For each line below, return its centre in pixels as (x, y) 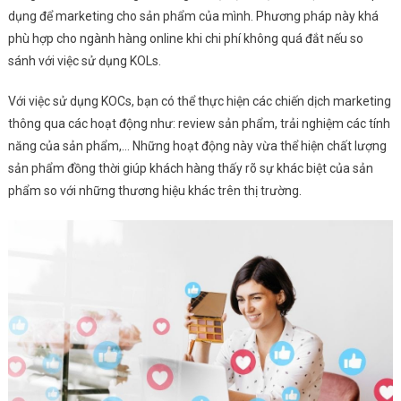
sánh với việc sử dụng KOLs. (85, 61)
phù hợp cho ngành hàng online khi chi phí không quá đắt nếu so (185, 39)
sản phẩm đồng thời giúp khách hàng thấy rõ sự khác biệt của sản (190, 169)
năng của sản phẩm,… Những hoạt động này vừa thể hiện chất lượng (197, 146)
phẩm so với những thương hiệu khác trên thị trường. (156, 191)
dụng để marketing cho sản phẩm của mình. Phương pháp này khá (193, 17)
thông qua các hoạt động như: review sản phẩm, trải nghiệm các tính (199, 124)
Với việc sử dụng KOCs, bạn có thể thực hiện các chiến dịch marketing (199, 102)
